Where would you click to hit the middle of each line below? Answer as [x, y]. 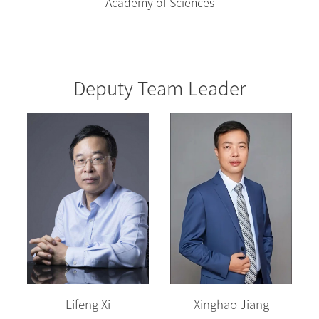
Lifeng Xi [88, 304]
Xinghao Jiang [231, 304]
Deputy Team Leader [159, 89]
